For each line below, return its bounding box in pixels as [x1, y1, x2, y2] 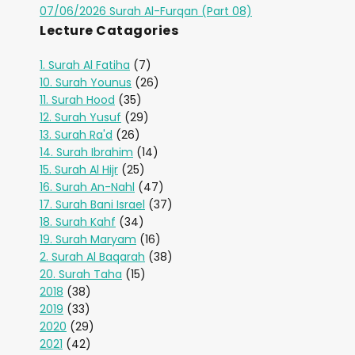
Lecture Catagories [40, 21, 178, 40]
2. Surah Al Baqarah [40, 249, 145, 265]
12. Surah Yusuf [40, 109, 121, 125]
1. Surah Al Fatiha [40, 57, 130, 73]
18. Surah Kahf [40, 214, 116, 230]
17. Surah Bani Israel [40, 197, 145, 212]
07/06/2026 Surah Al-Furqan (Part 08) [40, 3, 252, 19]
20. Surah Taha [40, 266, 122, 282]
